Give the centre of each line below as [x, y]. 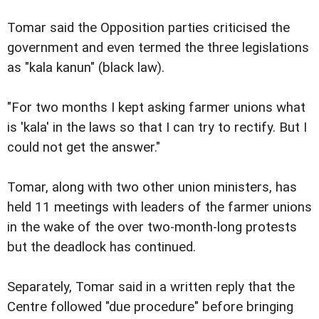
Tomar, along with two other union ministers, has [152, 187]
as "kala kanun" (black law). [86, 67]
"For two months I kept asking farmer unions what [156, 107]
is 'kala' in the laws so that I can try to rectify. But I [157, 127]
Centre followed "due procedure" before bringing [150, 307]
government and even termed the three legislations [158, 47]
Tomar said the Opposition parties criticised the [148, 27]
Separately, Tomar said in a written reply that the [151, 287]
